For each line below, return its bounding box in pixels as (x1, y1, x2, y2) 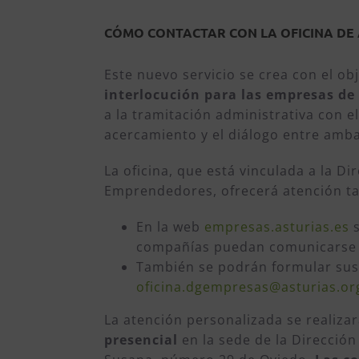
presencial (104, 330, 179, 349)
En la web (136, 217, 205, 236)
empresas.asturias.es (204, 217, 350, 236)
